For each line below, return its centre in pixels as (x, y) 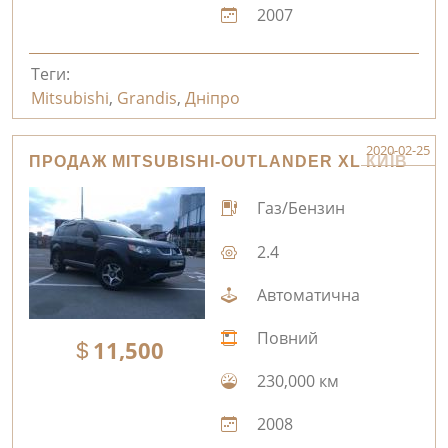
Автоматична (306, 294)
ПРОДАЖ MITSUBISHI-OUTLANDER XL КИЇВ (218, 161)
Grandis (146, 97)
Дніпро (212, 97)
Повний (285, 337)
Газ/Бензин (298, 208)
